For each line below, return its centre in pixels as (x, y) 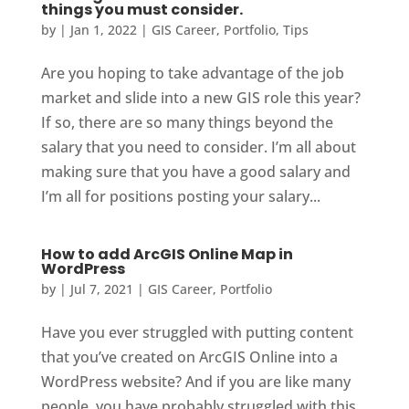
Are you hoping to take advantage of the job (192, 73)
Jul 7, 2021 (101, 289)
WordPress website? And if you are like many (195, 382)
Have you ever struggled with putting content (197, 333)
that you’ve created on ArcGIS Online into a (189, 357)
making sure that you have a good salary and (195, 172)
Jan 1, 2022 (103, 30)
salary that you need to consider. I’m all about (198, 147)
